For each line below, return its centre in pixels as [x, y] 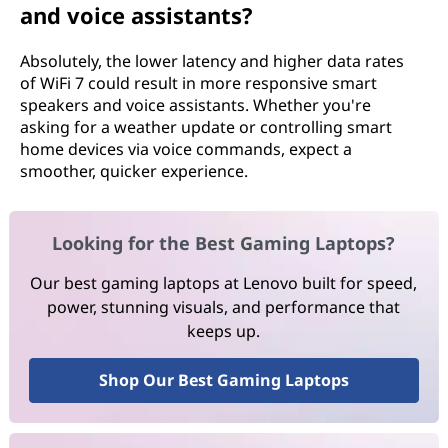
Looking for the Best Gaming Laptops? [224, 243]
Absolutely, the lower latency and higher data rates [212, 61]
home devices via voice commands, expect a [186, 149]
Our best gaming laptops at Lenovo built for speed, [224, 283]
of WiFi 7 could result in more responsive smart [198, 83]
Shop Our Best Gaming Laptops [223, 380]
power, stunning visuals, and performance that [224, 307]
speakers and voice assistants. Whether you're [195, 105]
